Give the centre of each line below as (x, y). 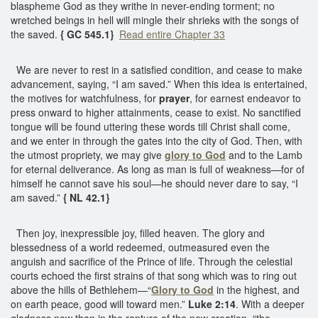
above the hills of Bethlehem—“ (81, 289)
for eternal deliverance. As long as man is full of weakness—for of (158, 169)
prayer (174, 98)
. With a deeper (270, 303)
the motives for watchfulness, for (85, 98)
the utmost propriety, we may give (88, 154)
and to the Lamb (264, 154)
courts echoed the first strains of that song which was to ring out (154, 275)
